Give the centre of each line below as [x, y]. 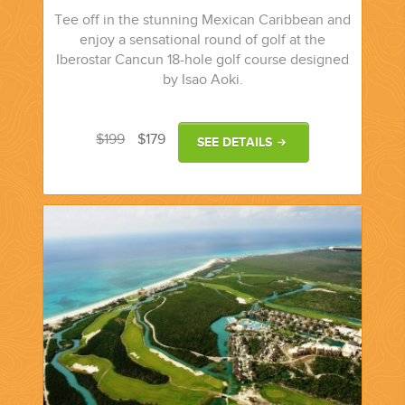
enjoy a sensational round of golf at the [202, 41]
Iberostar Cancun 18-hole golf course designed [202, 61]
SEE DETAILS [235, 143]
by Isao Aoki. [202, 80]
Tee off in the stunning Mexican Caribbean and [202, 21]
